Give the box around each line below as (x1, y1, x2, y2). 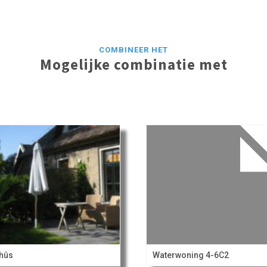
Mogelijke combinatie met (39, 54, 228, 74)
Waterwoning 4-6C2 (153, 250, 229, 260)
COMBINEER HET (99, 45, 168, 54)
